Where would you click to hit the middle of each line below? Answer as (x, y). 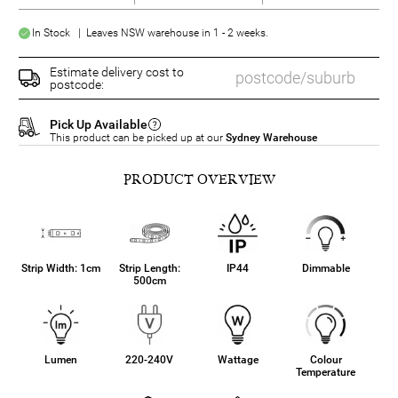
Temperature (326, 372)
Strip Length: (149, 268)
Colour (326, 359)
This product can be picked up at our (138, 137)
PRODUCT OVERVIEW (199, 179)
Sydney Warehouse (271, 137)
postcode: (77, 84)
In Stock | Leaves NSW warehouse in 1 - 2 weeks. (150, 32)
